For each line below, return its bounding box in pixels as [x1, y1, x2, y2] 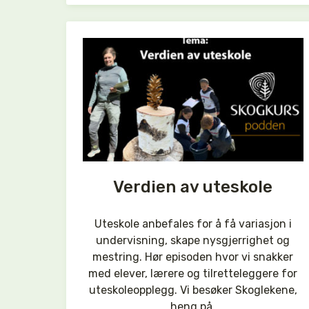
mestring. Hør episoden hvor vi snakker [92, 250, 294, 263]
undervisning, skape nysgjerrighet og [96, 233, 290, 247]
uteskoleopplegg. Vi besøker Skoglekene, [88, 283, 297, 297]
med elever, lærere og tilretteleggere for [88, 266, 298, 280]
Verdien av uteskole [113, 177, 273, 197]
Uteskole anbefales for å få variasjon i [94, 217, 292, 230]
